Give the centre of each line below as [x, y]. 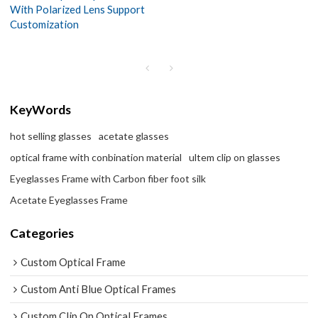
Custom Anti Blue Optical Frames [99, 289]
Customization [45, 24]
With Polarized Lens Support [78, 10]
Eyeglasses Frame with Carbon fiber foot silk [108, 178]
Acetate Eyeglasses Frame [69, 199]
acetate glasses [134, 136]
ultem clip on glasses [235, 157]
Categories [42, 232]
